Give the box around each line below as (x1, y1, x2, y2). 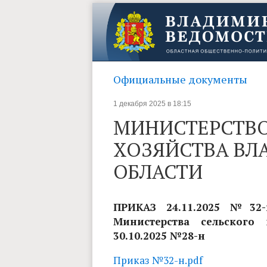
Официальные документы (113, 72, 247, 86)
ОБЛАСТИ (113, 159, 203, 184)
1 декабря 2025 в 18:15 (113, 100, 191, 108)
